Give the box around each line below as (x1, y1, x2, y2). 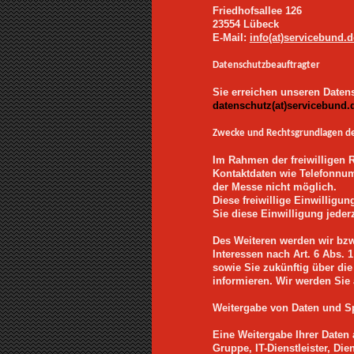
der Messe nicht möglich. (212, 181, 337, 193)
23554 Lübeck (212, 18, 279, 30)
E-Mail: (212, 32, 247, 43)
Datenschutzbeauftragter (212, 60, 320, 70)
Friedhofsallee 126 (212, 5, 302, 17)
